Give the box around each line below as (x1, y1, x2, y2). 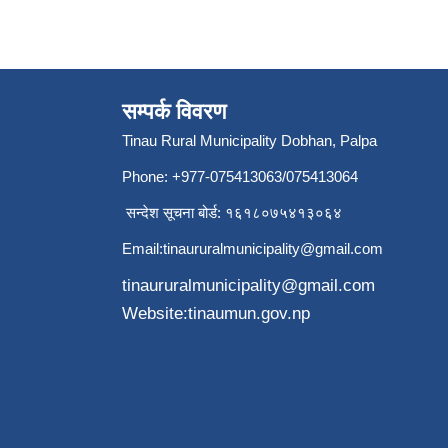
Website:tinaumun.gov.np (122, 303, 310, 323)
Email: (122, 239, 163, 257)
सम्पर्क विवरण (122, 98, 226, 124)
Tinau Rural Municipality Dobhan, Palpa (122, 131, 377, 149)
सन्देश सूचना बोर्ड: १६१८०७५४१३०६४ (122, 203, 342, 221)
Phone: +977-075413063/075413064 (122, 167, 358, 185)
